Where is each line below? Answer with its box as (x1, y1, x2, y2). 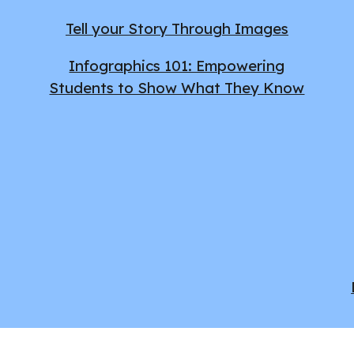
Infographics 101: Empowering (69, 55, 285, 75)
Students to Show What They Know (49, 77, 305, 97)
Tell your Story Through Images (65, 19, 288, 39)
